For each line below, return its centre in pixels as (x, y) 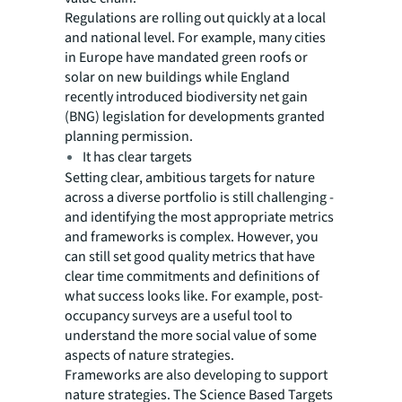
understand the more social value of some (191, 335)
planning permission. (129, 136)
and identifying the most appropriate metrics (199, 217)
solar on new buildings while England (177, 77)
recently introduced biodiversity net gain (186, 96)
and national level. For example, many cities (195, 37)
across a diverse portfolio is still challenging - (199, 197)
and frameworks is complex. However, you (192, 236)
